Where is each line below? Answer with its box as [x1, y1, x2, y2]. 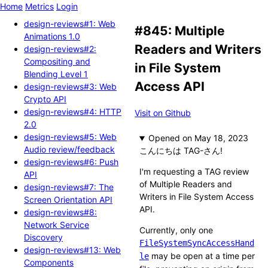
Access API [135, 79, 205, 95]
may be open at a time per [148, 251, 255, 261]
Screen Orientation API [24, 194, 112, 205]
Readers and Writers [135, 42, 262, 57]
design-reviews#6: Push [24, 156, 118, 167]
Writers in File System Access [139, 191, 254, 202]
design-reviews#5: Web [24, 131, 117, 142]
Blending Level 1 [24, 68, 88, 79]
